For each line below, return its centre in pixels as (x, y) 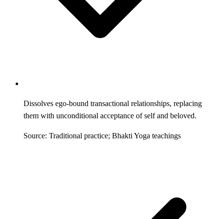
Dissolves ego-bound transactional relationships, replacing (113, 103)
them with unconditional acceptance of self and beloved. (110, 115)
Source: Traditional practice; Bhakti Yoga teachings (102, 135)
